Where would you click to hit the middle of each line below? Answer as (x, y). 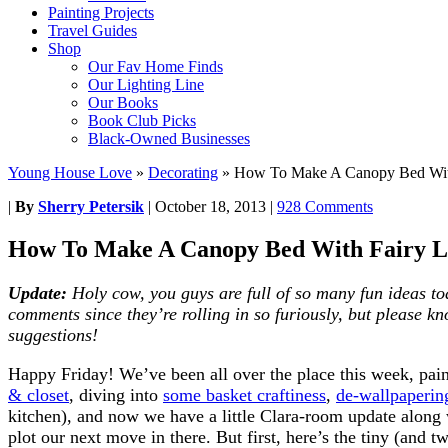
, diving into (116, 394)
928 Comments (325, 206)
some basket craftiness (244, 394)
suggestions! (53, 334)
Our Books (123, 102)
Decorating (183, 172)
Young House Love (70, 172)
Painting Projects (101, 12)
